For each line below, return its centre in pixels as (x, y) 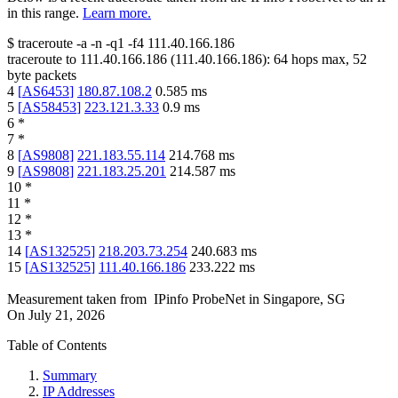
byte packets (42, 76)
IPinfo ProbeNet (201, 299)
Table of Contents (57, 346)
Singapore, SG (304, 299)
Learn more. (117, 13)
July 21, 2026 (67, 315)
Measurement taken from (77, 299)
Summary (70, 376)
